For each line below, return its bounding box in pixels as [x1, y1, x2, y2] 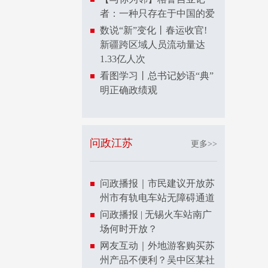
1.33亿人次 [100, 54, 145, 64]
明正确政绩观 [100, 85, 157, 95]
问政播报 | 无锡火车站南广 [100, 209, 212, 220]
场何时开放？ [100, 224, 157, 234]
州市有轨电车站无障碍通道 [100, 193, 215, 203]
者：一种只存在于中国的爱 [100, 8, 215, 19]
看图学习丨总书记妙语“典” [100, 71, 214, 81]
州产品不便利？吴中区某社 [100, 255, 215, 265]
